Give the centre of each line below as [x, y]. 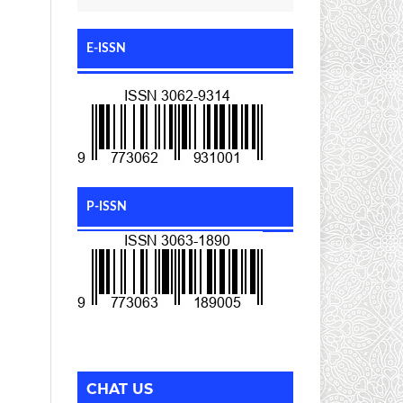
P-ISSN [107, 206]
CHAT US [120, 389]
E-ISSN [106, 48]
